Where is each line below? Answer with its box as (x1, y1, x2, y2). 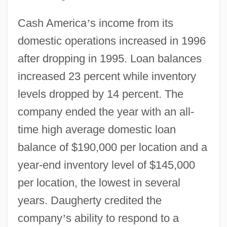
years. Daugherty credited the (17, 194, 162, 207)
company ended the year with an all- (17, 105, 194, 118)
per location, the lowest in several (17, 176, 180, 189)
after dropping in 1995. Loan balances (17, 52, 202, 65)
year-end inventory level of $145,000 (17, 158, 195, 171)
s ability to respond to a (65, 211, 179, 224)
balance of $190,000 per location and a (17, 140, 207, 154)
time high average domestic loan (17, 123, 176, 136)
